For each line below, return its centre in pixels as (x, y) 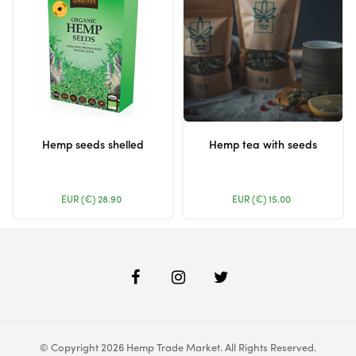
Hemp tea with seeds (263, 145)
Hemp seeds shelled (93, 145)
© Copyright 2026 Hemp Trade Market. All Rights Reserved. (178, 348)
